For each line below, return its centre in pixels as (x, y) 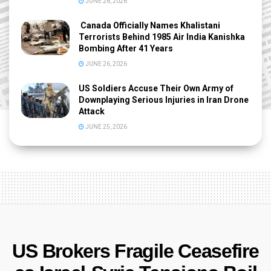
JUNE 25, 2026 (106, 127)
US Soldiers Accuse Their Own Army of (156, 89)
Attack (92, 112)
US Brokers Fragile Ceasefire (135, 251)
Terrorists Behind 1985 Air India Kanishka (162, 37)
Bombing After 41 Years (126, 49)
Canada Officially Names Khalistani (149, 26)
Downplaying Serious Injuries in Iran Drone (164, 100)
